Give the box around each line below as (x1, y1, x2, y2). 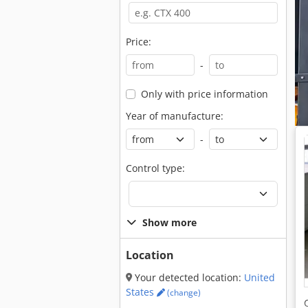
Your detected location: (132, 271, 244, 284)
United (244, 271, 275, 284)
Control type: (126, 162, 185, 175)
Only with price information (140, 87, 268, 100)
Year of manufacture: (126, 109, 223, 122)
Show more (142, 216, 197, 229)
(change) (165, 287, 201, 298)
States (126, 285, 157, 298)
